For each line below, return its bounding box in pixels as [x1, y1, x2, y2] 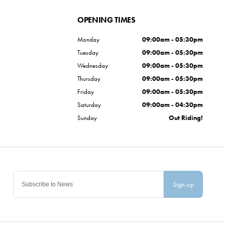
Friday [77, 87, 94, 96]
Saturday [77, 100, 101, 109]
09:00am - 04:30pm [142, 100, 203, 109]
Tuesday [77, 48, 98, 57]
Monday [77, 35, 99, 44]
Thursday [77, 74, 100, 83]
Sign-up [173, 180, 194, 189]
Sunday [77, 114, 97, 122]
